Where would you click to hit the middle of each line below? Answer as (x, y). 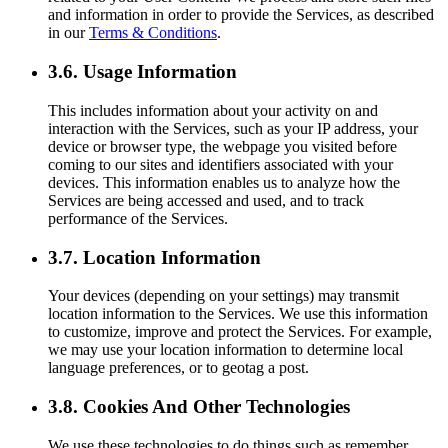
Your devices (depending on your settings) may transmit (223, 296)
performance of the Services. (138, 218)
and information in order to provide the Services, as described (241, 15)
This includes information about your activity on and (213, 110)
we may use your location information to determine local (225, 350)
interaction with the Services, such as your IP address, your (233, 128)
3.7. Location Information (154, 257)
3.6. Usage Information (142, 72)
